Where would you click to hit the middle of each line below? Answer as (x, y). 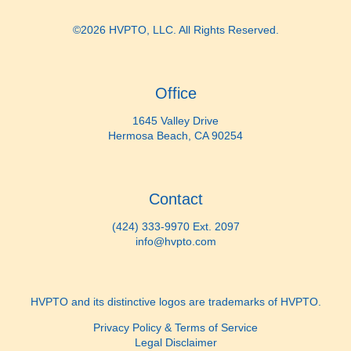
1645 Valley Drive (175, 121)
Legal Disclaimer (175, 343)
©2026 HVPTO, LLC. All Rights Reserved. (175, 30)
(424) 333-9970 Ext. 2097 (175, 227)
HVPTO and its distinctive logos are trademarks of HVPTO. (175, 302)
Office (175, 93)
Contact (175, 199)
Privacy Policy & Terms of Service (175, 328)
